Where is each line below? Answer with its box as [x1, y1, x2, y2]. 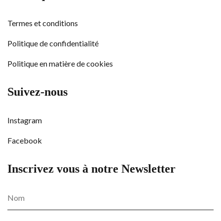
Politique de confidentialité [7, 38, 99, 48]
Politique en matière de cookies [7, 59, 113, 68]
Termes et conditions [7, 18, 78, 28]
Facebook [7, 136, 42, 145]
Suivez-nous [7, 85, 68, 98]
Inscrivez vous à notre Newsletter [7, 162, 176, 175]
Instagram [7, 115, 42, 125]
